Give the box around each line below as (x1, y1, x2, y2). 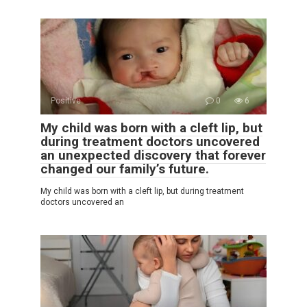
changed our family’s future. (40, 160, 209, 177)
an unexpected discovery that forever (40, 147, 266, 163)
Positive (51, 95, 81, 106)
